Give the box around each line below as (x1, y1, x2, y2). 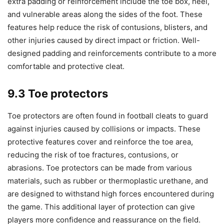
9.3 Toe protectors (7, 86, 108, 100)
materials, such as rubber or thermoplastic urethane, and (7, 175, 208, 185)
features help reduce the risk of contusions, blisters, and (7, 22, 207, 32)
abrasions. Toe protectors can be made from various (7, 162, 192, 172)
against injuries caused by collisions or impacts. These (7, 123, 200, 133)
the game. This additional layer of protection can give (7, 201, 195, 211)
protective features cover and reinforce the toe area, (7, 136, 193, 146)
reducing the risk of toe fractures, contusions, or (7, 149, 178, 159)
